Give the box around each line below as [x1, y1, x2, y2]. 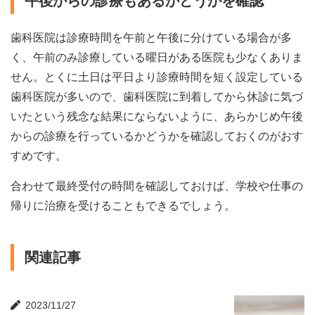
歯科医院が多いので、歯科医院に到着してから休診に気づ [11, 90, 303, 103]
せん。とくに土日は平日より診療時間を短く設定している [11, 70, 303, 83]
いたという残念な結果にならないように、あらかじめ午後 [11, 110, 303, 122]
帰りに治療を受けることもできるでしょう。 [11, 199, 236, 212]
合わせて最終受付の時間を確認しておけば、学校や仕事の [11, 179, 303, 192]
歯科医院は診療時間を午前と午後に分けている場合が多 [11, 31, 292, 44]
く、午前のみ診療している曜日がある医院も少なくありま [11, 51, 303, 63]
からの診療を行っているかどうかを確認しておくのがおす [11, 129, 303, 142]
